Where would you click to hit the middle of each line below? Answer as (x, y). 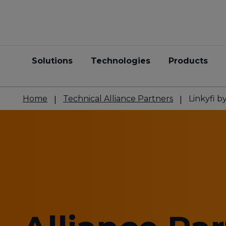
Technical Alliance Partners (118, 99)
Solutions (52, 61)
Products (188, 61)
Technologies (121, 61)
